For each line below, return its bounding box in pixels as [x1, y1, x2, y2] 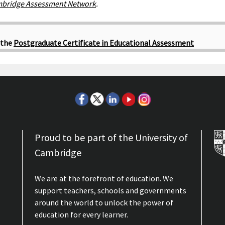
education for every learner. [35, 209, 129, 220]
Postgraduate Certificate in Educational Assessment [14, 38, 194, 48]
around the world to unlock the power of [35, 197, 174, 208]
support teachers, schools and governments [35, 185, 187, 196]
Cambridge [35, 146, 82, 159]
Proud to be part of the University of [35, 131, 188, 144]
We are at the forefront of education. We [35, 173, 174, 184]
